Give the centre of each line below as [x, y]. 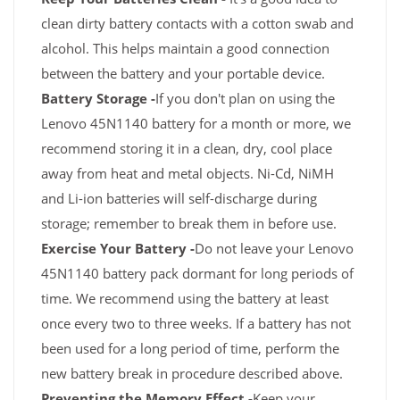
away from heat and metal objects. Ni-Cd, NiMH [187, 174]
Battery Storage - [98, 99]
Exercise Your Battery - [118, 249]
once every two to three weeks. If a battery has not [196, 324]
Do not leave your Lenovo [274, 249]
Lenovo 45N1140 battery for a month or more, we [196, 124]
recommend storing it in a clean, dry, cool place [187, 149]
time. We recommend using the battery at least [185, 299]
